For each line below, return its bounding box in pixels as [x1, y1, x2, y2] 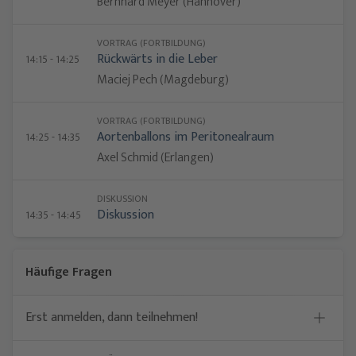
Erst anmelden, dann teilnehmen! [25, 307, 198, 328]
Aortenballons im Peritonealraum [97, 126, 274, 148]
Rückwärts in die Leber [97, 48, 218, 70]
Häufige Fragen [25, 261, 112, 283]
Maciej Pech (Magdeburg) [97, 69, 229, 91]
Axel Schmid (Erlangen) [97, 147, 214, 168]
